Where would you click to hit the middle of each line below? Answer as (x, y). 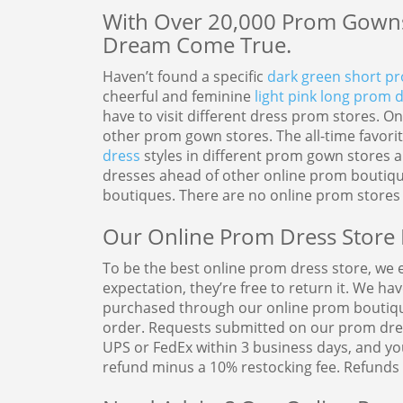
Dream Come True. (197, 45)
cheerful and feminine (178, 97)
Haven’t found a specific (184, 77)
